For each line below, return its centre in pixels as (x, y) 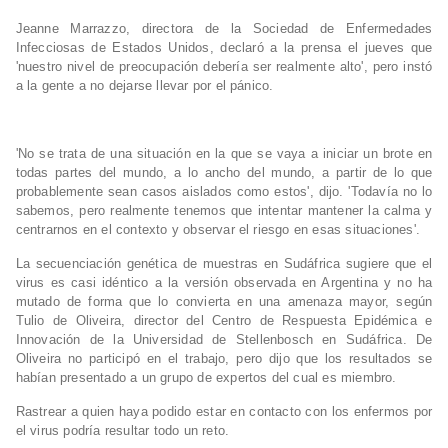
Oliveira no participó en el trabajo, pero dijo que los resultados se (224, 359)
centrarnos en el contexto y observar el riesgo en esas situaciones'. (217, 230)
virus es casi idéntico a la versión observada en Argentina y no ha (224, 283)
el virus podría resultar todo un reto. (122, 431)
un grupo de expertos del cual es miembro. (269, 378)
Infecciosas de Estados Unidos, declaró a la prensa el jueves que (224, 48)
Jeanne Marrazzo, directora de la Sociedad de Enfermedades (224, 29)
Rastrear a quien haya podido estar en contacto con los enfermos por (224, 412)
